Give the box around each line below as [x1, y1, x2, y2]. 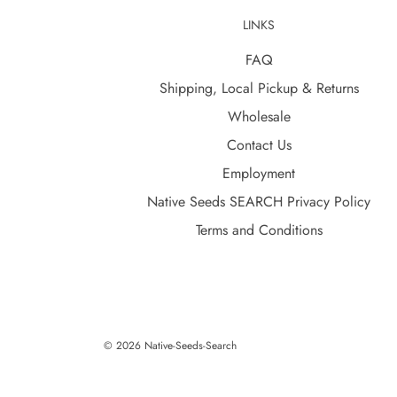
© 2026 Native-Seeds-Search [104, 337, 237, 354]
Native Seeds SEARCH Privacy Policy [147, 191, 370, 213]
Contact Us [226, 135, 292, 156]
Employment [222, 163, 295, 184]
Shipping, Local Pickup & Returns [159, 78, 359, 99]
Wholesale [227, 106, 291, 128]
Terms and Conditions [195, 220, 323, 241]
